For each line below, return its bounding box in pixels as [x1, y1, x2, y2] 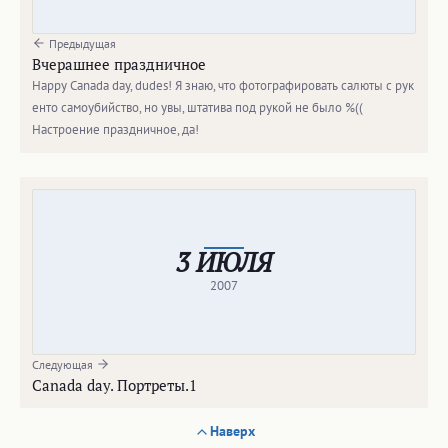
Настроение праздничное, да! [32, 121, 199, 139]
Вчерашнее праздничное [32, 54, 206, 75]
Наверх [209, 422, 255, 441]
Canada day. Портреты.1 [32, 375, 197, 396]
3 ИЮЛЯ [176, 245, 272, 280]
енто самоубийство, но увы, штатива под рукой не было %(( [32, 99, 363, 117]
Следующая [32, 357, 96, 373]
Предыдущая [46, 36, 116, 52]
